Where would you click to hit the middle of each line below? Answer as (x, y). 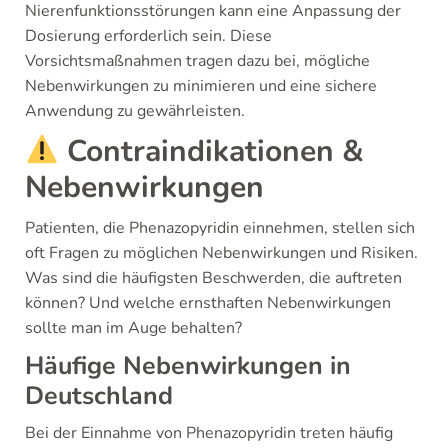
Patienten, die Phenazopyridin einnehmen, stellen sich (220, 228)
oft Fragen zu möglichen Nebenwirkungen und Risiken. (221, 253)
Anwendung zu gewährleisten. (135, 111)
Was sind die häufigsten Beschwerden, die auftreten (213, 278)
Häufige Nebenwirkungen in (188, 366)
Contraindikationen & (212, 151)
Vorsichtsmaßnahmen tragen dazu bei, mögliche (197, 61)
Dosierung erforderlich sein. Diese (148, 36)
